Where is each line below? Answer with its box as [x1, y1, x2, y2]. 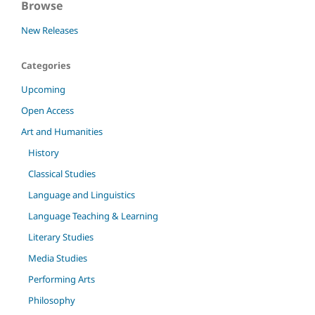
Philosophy [27, 293, 75, 307]
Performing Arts [27, 272, 95, 285]
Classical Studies [27, 167, 96, 180]
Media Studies [27, 251, 87, 264]
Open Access [21, 104, 74, 117]
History [27, 146, 59, 159]
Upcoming [21, 83, 65, 96]
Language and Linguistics [27, 188, 135, 201]
